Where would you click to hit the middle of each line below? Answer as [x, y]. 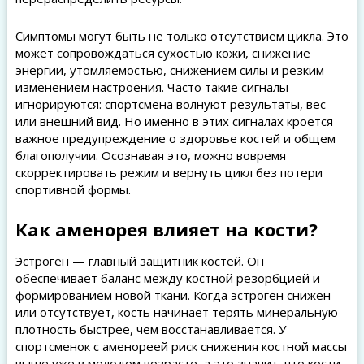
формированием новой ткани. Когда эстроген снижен [173, 295]
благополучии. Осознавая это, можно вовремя [150, 155]
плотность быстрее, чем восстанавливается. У [150, 329]
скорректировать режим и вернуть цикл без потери [169, 172]
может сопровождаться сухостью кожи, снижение [162, 53]
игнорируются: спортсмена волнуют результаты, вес [170, 104]
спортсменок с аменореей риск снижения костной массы [181, 346]
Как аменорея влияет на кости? [166, 229]
